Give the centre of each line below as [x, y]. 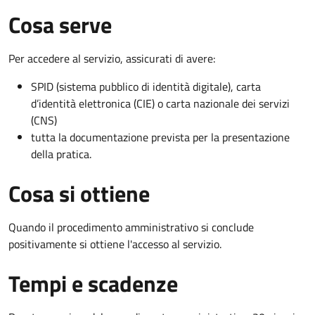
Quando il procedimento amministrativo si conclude [131, 227]
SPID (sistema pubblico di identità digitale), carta [146, 86]
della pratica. [61, 154]
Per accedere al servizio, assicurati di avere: [112, 58]
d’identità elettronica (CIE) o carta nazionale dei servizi [160, 103]
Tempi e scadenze [93, 283]
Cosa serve [60, 24]
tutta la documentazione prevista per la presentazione [160, 137]
